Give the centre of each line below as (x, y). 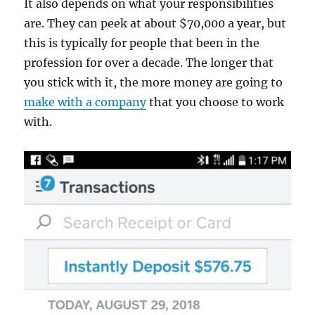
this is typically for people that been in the (142, 43)
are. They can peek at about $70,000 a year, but (155, 24)
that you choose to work (216, 102)
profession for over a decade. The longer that (149, 63)
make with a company (85, 102)
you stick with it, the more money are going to (154, 83)
